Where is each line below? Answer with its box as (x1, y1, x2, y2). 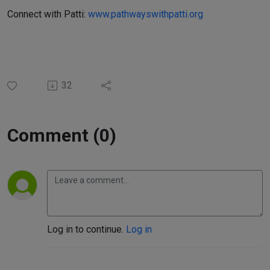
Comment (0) (7, 125, 116, 146)
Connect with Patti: (7, 8, 88, 20)
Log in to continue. (47, 224, 126, 235)
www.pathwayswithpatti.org (88, 8, 203, 20)
